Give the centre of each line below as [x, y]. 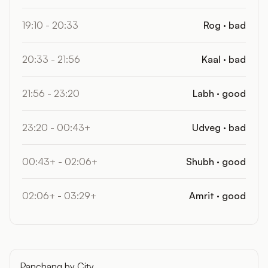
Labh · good [219, 93]
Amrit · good [217, 196]
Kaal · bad [224, 59]
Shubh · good [216, 162]
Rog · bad [225, 25]
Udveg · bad [219, 127]
